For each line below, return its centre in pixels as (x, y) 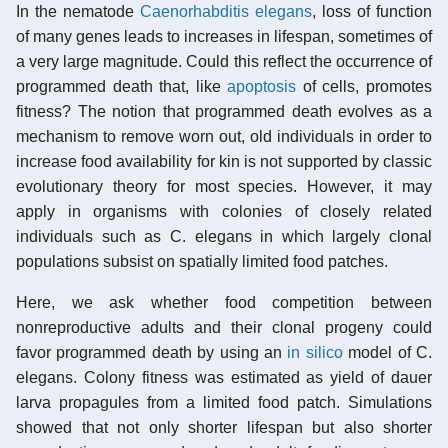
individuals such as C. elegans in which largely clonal (224, 236)
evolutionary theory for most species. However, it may (224, 186)
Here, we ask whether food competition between (224, 302)
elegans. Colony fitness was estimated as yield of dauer (224, 377)
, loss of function (372, 11)
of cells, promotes (364, 86)
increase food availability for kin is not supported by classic (224, 161)
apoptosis (262, 86)
